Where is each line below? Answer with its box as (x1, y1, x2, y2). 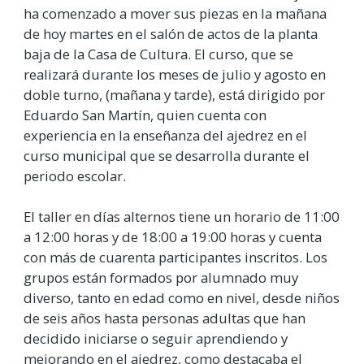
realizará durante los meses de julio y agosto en (24, 64, 326, 84)
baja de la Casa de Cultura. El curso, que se (24, 44, 293, 63)
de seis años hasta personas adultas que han (24, 308, 305, 327)
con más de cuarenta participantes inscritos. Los (24, 247, 327, 266)
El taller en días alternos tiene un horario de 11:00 (24, 206, 340, 226)
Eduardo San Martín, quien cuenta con (24, 105, 266, 124)
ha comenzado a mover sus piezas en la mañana (24, 3, 327, 23)
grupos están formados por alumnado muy (24, 267, 298, 287)
